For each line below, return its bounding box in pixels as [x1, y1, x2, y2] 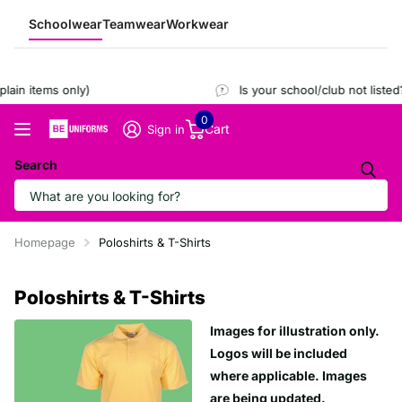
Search [14, 157, 57, 172]
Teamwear [102, 16, 166, 31]
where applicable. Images [210, 367, 367, 383]
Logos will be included [210, 345, 347, 361]
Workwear [166, 16, 229, 31]
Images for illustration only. [210, 322, 380, 338]
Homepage [14, 235, 75, 249]
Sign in [147, 121, 185, 136]
